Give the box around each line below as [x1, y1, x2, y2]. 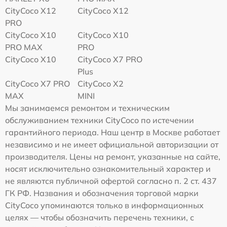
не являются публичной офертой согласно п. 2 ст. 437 [5, 176, 217, 186]
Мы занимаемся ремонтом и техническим [5, 103, 170, 113]
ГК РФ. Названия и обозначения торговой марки [5, 188, 199, 199]
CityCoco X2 [78, 79, 124, 89]
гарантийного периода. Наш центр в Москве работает [5, 127, 220, 138]
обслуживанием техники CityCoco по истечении [5, 115, 194, 126]
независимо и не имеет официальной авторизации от [5, 139, 218, 150]
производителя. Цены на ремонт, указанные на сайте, [5, 152, 220, 162]
